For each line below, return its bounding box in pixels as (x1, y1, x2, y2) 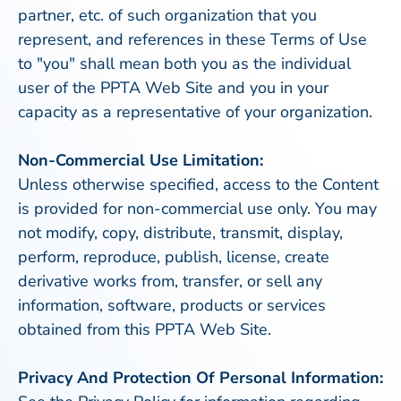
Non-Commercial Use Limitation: (18, 149, 263, 171)
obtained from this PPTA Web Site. (18, 319, 271, 340)
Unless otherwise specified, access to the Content (18, 174, 379, 195)
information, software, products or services (18, 294, 326, 316)
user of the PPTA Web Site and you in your (18, 77, 328, 98)
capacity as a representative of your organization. (18, 101, 372, 123)
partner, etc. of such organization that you (18, 4, 317, 26)
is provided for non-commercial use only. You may (18, 198, 377, 219)
